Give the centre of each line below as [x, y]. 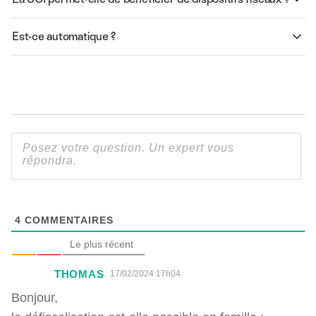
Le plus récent [102, 244]
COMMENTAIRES [67, 220]
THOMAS [79, 274]
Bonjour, [35, 298]
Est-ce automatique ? [64, 37]
